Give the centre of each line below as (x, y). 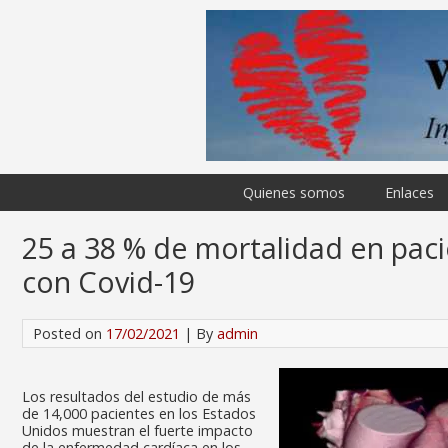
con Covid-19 (108, 281)
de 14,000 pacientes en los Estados (139, 413)
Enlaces (409, 192)
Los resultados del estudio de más (136, 396)
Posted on (69, 333)
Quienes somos (294, 192)
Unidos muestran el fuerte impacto (137, 430)
